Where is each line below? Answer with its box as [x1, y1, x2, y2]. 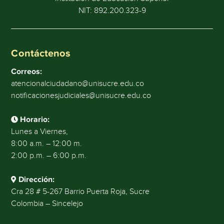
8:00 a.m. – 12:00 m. [11, 138, 82, 148]
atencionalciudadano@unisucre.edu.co [11, 78, 144, 88]
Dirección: [18, 174, 55, 184]
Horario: [20, 114, 50, 124]
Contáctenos [11, 47, 71, 58]
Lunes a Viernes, [11, 126, 68, 136]
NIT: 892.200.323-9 [78, 5, 146, 15]
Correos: [11, 66, 42, 76]
